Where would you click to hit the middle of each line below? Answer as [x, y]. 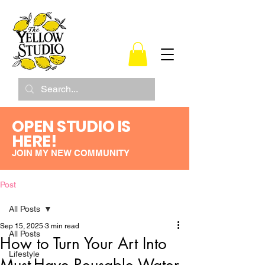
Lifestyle [24, 253]
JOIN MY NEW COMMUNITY [71, 153]
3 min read [62, 226]
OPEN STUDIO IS [71, 126]
